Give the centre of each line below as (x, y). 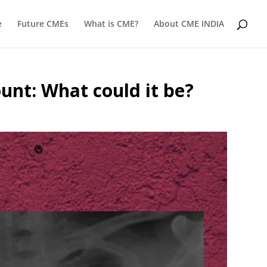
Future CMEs (43, 24)
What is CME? (111, 24)
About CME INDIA (189, 24)
